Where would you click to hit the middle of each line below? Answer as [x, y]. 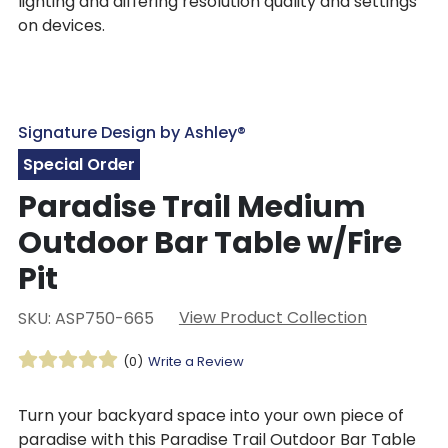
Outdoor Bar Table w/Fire [209, 243]
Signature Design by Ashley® [131, 133]
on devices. [61, 25]
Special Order [78, 165]
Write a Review [195, 362]
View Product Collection [272, 318]
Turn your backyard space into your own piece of [210, 415]
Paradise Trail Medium [191, 207]
